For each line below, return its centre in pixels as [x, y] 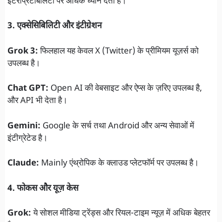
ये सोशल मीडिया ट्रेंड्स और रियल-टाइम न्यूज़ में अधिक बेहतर [121, 214]
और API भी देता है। [37, 101]
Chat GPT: [28, 89]
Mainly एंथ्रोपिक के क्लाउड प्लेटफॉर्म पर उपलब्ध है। [119, 164]
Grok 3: [23, 51]
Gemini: [24, 126]
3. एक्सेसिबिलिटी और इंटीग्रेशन [55, 27]
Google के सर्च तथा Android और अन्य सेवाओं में [117, 126]
